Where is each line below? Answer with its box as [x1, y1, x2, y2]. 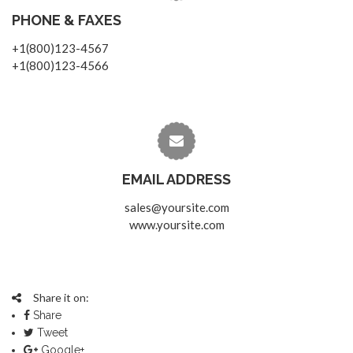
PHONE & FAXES [12, 12, 121, 29]
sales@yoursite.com [124, 200, 229, 215]
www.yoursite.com [128, 217, 225, 232]
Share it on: [33, 291, 89, 305]
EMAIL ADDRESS [122, 171, 231, 188]
